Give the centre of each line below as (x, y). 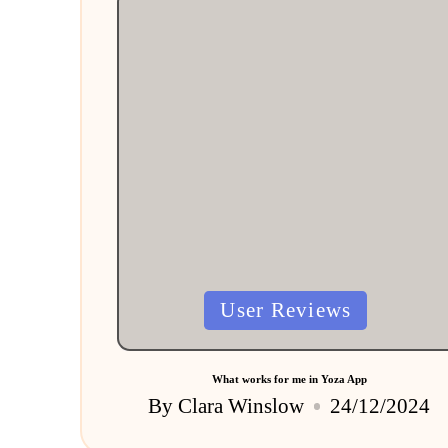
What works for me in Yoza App (289, 379)
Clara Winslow (241, 406)
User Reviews (286, 310)
